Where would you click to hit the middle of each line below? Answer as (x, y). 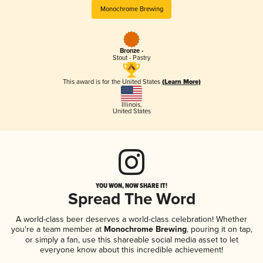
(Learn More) (181, 82)
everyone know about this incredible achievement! (131, 249)
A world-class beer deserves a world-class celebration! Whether (131, 219)
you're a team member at (56, 229)
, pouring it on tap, (219, 229)
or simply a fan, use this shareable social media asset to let (131, 240)
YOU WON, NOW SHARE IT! (131, 185)
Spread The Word (131, 200)
